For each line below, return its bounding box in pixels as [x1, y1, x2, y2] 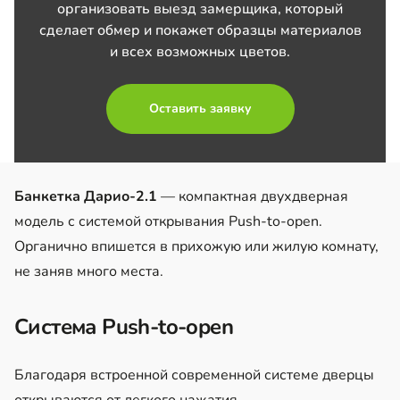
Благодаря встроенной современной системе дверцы [14, 364, 374, 385]
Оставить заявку [148, 99, 252, 117]
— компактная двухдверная [157, 186, 348, 206]
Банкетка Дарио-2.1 [14, 186, 157, 206]
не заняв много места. [14, 261, 163, 281]
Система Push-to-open [14, 312, 233, 341]
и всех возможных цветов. [110, 41, 290, 62]
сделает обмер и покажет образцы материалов [38, 20, 362, 40]
